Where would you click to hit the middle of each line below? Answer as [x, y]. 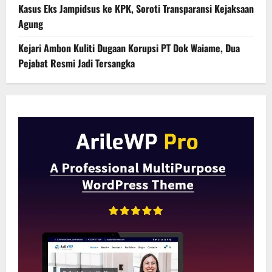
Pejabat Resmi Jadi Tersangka [76, 63]
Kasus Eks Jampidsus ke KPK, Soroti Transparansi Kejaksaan [136, 9]
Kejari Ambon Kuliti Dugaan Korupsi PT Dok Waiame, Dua [129, 48]
